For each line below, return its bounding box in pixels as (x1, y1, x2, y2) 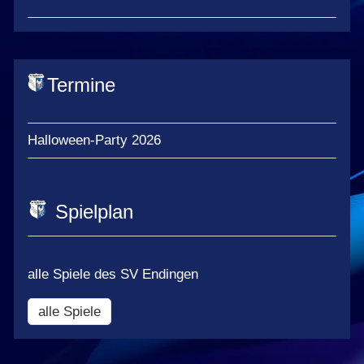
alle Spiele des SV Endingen (28, 266, 198, 282)
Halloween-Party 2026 (28, 132, 161, 148)
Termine (47, 74, 116, 97)
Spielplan (55, 200, 133, 223)
